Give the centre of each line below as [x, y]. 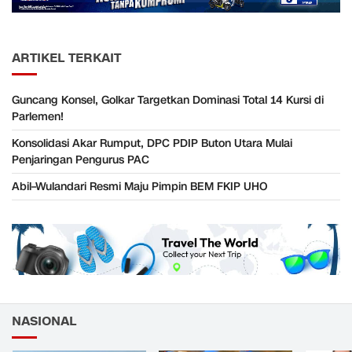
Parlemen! [38, 116]
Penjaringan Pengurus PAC [81, 159]
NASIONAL [44, 321]
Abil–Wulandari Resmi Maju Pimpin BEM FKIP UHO [140, 186]
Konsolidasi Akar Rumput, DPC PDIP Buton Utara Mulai [152, 143]
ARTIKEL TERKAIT [66, 58]
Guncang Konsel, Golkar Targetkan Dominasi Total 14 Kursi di [168, 100]
